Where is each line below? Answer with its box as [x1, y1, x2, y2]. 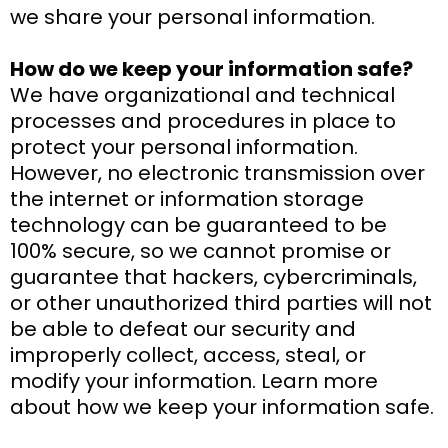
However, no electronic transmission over [10, 158, 425, 187]
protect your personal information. [10, 132, 358, 161]
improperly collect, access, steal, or [10, 340, 366, 369]
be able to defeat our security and [10, 314, 356, 343]
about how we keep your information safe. [10, 392, 434, 421]
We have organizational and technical [10, 80, 395, 109]
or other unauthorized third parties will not [10, 288, 432, 317]
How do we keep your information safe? [10, 54, 413, 83]
